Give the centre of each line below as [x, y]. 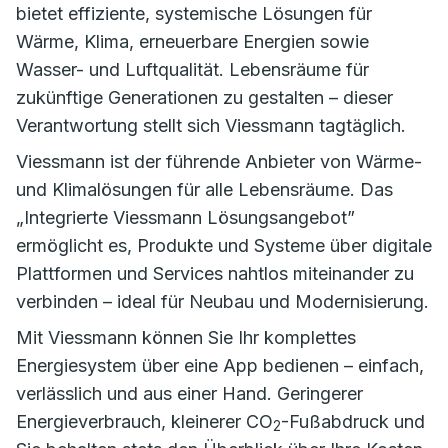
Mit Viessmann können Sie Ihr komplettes [186, 337]
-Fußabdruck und [353, 421]
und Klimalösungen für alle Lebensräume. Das [204, 189]
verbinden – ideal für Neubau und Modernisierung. [222, 301]
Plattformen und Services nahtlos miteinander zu [215, 273]
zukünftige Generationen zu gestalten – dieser [204, 97]
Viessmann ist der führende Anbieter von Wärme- [219, 161]
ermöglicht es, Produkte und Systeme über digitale [224, 245]
